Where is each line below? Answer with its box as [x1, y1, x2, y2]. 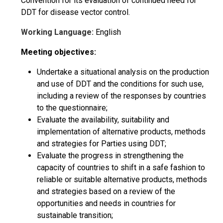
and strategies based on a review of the [37, 187, 175, 196]
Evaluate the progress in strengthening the [37, 151, 184, 160]
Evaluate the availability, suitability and [37, 115, 169, 124]
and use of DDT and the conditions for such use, [37, 79, 204, 89]
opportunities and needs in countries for [37, 199, 176, 208]
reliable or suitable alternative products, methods [37, 175, 207, 184]
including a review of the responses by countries [37, 91, 206, 101]
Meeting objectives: [21, 47, 96, 57]
